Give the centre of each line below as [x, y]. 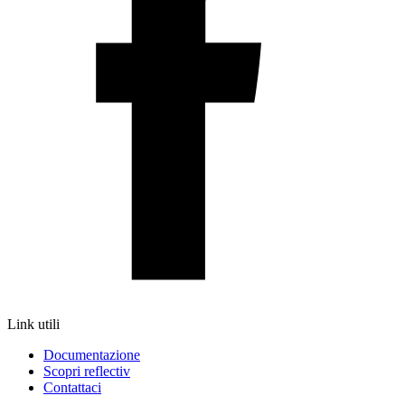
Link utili [33, 324]
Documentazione [92, 354]
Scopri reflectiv [87, 371]
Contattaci [72, 387]
